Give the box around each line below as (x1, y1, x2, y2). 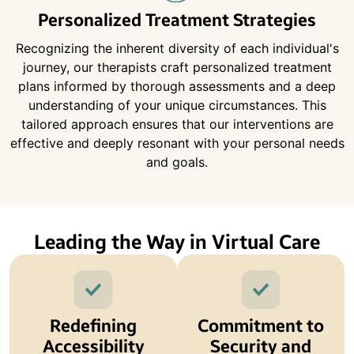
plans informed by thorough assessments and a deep (18, 78, 336, 95)
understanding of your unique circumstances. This (28, 97, 326, 114)
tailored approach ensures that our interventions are (21, 116, 333, 133)
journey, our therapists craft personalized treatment (22, 59, 332, 76)
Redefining (50, 316, 137, 337)
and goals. (146, 154, 208, 171)
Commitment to (198, 316, 324, 337)
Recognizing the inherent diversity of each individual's (15, 40, 339, 57)
